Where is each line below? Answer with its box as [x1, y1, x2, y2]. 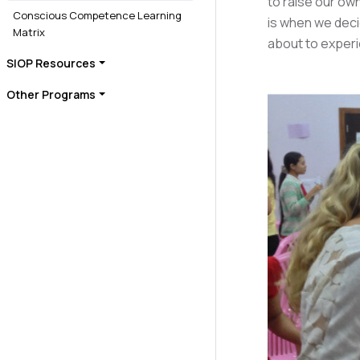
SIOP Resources [6, 55, 96, 71]
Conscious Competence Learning [13, 8, 182, 22]
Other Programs [6, 87, 96, 102]
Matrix [13, 25, 45, 39]
